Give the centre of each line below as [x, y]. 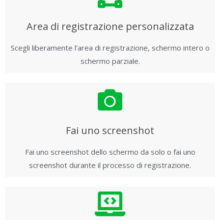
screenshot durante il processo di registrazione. [110, 165]
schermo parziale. [110, 61]
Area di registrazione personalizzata [110, 26]
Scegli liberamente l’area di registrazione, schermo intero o [110, 48]
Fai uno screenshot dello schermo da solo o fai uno [110, 152]
